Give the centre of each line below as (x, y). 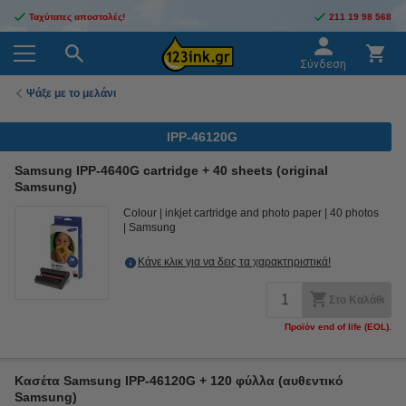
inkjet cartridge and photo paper (243, 213)
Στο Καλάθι (357, 300)
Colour (140, 213)
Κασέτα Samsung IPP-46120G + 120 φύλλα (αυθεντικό (179, 381)
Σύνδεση (323, 64)
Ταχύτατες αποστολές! (77, 17)
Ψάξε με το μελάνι (71, 93)
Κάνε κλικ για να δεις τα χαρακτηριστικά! (234, 262)
